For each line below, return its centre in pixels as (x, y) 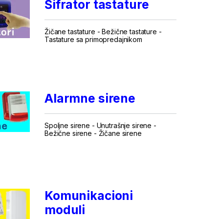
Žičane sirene (120, 133)
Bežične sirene (68, 133)
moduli (65, 209)
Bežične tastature (129, 31)
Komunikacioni (89, 195)
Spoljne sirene (67, 125)
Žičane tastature (70, 31)
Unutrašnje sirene (124, 125)
